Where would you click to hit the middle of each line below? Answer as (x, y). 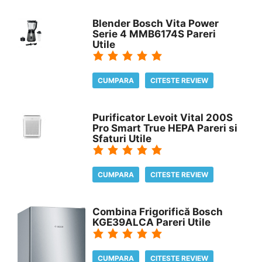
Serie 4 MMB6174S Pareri (154, 34)
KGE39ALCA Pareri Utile (152, 222)
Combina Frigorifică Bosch (158, 211)
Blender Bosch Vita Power (156, 23)
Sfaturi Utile (122, 138)
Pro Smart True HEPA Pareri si (165, 128)
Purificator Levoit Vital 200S (163, 117)
